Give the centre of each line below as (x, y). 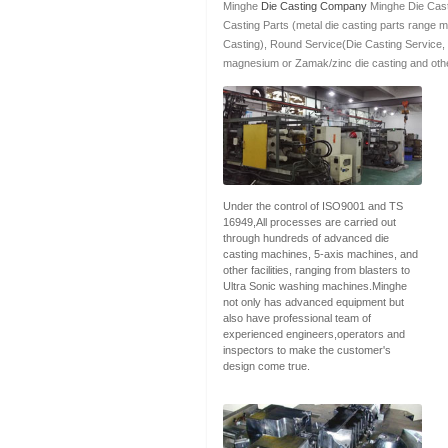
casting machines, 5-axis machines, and (320, 254)
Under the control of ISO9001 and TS (312, 206)
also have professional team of (296, 318)
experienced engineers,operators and (313, 334)
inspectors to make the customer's (306, 350)
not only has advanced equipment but (313, 302)
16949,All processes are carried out (309, 222)
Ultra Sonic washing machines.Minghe (314, 286)
